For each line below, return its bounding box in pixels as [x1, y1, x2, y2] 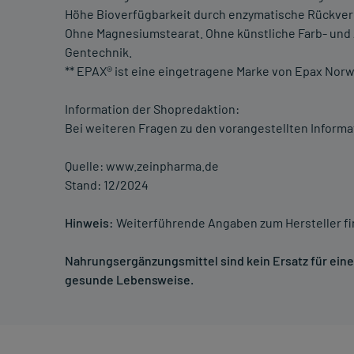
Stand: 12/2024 [65, 177, 149, 193]
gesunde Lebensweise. [65, 272, 194, 288]
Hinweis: [65, 215, 114, 231]
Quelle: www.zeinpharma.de [65, 158, 219, 174]
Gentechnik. [65, 44, 132, 60]
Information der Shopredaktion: [65, 101, 239, 117]
